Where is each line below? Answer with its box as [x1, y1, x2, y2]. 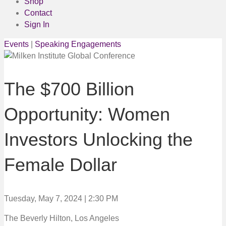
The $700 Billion [4, 78, 134, 99]
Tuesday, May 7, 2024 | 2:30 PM [4, 194, 118, 203]
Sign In [24, 20, 49, 29]
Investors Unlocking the [4, 129, 193, 150]
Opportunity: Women [4, 103, 170, 125]
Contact [24, 9, 52, 17]
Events [4, 40, 29, 48]
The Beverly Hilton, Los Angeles [4, 213, 119, 222]
